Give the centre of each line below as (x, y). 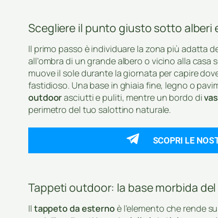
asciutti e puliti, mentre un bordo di (133, 97)
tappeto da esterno (74, 209)
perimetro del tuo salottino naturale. (100, 109)
